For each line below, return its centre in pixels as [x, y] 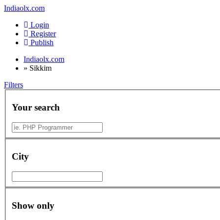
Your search [36, 108]
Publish [42, 42]
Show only [33, 206]
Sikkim [41, 68]
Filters [14, 85]
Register [42, 34]
